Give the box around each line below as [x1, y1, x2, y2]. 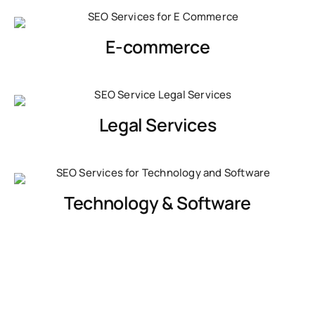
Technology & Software [64, 190, 251, 215]
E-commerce [105, 34, 210, 59]
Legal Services [98, 112, 217, 137]
